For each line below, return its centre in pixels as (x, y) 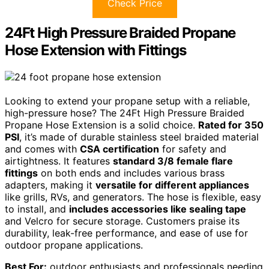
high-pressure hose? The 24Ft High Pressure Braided (125, 113)
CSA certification (119, 149)
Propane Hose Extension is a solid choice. (101, 125)
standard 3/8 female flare (173, 161)
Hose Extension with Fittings (95, 50)
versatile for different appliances (172, 185)
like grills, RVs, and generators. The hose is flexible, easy (133, 197)
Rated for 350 (231, 125)
